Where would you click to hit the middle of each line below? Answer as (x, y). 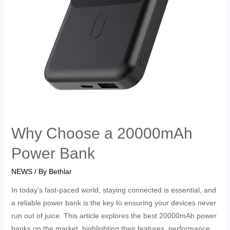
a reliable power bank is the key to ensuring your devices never (113, 203)
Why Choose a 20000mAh (102, 133)
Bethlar (60, 171)
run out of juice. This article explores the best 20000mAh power (114, 215)
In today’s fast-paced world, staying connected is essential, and (113, 190)
